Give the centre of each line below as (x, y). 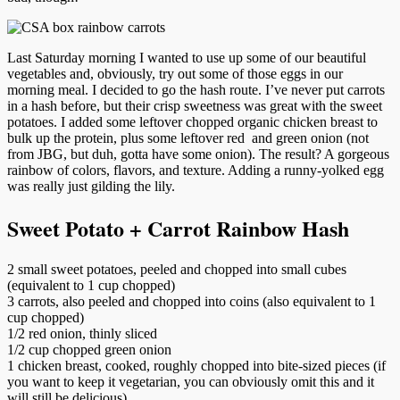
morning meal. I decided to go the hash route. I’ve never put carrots (196, 89)
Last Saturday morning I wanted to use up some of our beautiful (187, 57)
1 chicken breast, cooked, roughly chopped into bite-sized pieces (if (196, 365)
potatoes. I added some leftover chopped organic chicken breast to (192, 121)
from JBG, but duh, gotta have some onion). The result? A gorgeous (198, 154)
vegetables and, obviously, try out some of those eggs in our (175, 73)
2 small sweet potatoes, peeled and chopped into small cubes (177, 269)
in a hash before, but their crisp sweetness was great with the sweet (195, 105)
